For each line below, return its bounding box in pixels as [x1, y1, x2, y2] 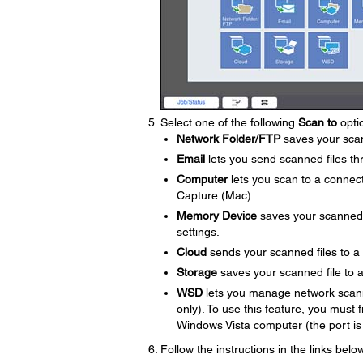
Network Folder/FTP [176, 132, 280, 145]
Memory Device [176, 209, 257, 222]
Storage [176, 266, 217, 279]
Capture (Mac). [176, 189, 254, 202]
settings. [176, 225, 220, 238]
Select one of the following [160, 116, 298, 129]
